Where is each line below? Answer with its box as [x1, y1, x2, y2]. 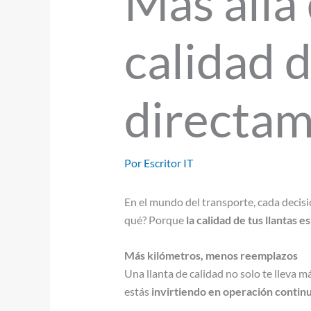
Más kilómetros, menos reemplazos [124, 249, 298, 262]
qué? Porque [124, 212, 186, 226]
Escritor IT [143, 155, 193, 169]
